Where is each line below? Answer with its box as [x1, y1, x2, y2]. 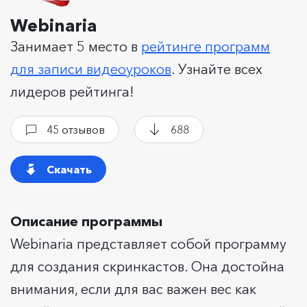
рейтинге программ [141, 38, 270, 55]
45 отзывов [47, 122, 105, 136]
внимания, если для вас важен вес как [10, 280, 256, 297]
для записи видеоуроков [10, 60, 171, 77]
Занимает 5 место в [10, 38, 141, 55]
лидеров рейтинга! [10, 83, 134, 100]
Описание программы [10, 212, 162, 230]
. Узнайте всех [171, 60, 262, 77]
